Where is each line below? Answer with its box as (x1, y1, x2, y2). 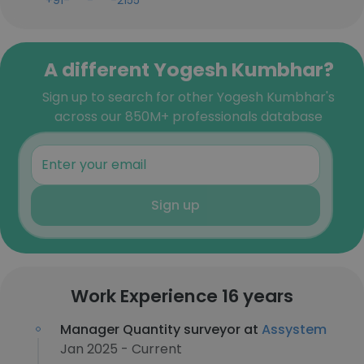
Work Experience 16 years (71, 284, 293, 309)
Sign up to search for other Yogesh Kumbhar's (42, 88, 335, 106)
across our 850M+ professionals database (54, 107, 323, 126)
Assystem (262, 320, 327, 339)
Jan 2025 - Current (60, 340, 182, 358)
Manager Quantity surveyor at (60, 320, 262, 339)
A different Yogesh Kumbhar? (43, 56, 334, 83)
